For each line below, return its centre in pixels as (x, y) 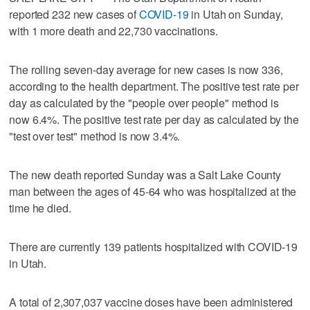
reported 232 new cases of (74, 15)
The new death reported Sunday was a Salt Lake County (145, 175)
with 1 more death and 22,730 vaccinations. (113, 31)
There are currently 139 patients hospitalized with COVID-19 (154, 247)
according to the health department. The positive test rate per (154, 86)
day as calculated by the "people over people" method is (144, 103)
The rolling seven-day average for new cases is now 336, (146, 70)
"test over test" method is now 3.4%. (95, 136)
